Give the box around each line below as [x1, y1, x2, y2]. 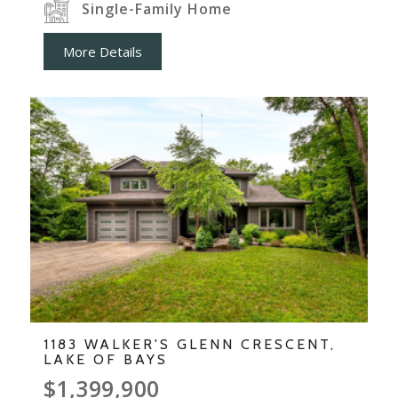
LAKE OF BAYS [43, 350, 168, 368]
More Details [62, 42, 142, 60]
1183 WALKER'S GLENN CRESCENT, [43, 335, 336, 353]
